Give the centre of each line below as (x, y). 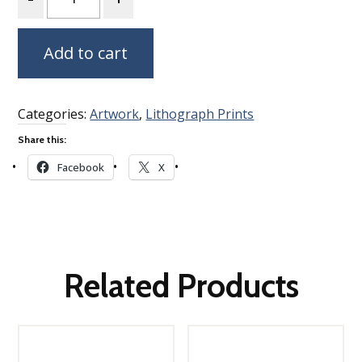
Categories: (54, 114)
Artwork (115, 114)
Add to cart (86, 53)
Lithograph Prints (200, 114)
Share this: (42, 140)
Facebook (80, 168)
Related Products (181, 286)
